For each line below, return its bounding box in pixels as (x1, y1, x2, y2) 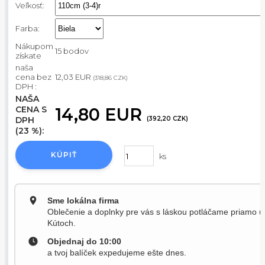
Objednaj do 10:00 (47, 237, 121, 247)
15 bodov (55, 46, 89, 56)
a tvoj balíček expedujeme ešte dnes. (47, 248, 186, 258)
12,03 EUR (55, 72, 93, 82)
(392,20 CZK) (147, 115, 188, 123)
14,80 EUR (55, 104, 147, 125)
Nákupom (15, 41, 53, 51)
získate (15, 51, 41, 61)
